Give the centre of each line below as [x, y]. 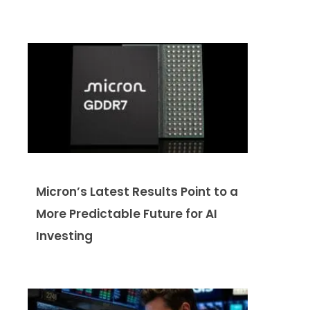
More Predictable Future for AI [127, 214]
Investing [64, 236]
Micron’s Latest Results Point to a [137, 192]
